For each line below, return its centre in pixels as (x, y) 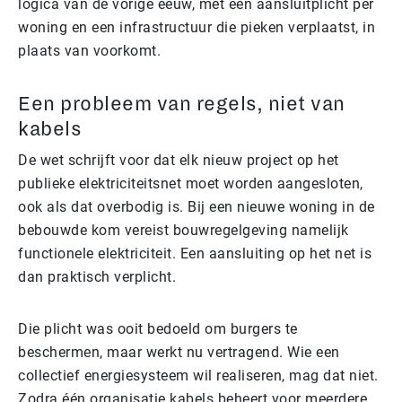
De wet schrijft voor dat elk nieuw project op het (179, 160)
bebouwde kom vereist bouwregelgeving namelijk (184, 230)
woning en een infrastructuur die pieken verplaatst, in (197, 27)
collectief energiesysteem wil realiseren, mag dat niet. (198, 375)
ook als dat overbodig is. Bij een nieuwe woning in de (197, 206)
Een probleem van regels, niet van (182, 104)
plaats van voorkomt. (89, 50)
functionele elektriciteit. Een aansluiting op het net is (195, 253)
